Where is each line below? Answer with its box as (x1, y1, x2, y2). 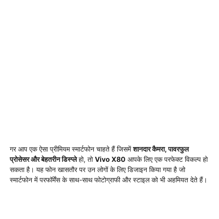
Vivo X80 (95, 155, 126, 164)
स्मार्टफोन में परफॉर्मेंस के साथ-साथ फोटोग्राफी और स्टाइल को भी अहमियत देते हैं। (10, 175, 207, 184)
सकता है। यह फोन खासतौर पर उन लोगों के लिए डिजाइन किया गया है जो (10, 165, 185, 174)
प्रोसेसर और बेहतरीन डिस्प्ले (10, 155, 77, 164)
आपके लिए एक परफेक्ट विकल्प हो (126, 155, 208, 164)
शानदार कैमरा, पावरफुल (133, 145, 189, 153)
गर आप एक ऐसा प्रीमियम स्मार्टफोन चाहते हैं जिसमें (10, 145, 133, 153)
